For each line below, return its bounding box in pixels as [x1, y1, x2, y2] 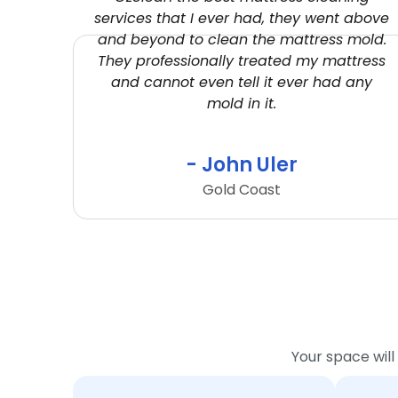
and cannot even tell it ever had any [111, 71, 372, 92]
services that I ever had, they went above [94, 7, 389, 28]
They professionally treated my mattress [98, 50, 386, 71]
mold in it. [207, 92, 276, 114]
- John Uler [186, 151, 298, 179]
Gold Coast [203, 179, 281, 201]
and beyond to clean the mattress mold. [97, 28, 386, 50]
